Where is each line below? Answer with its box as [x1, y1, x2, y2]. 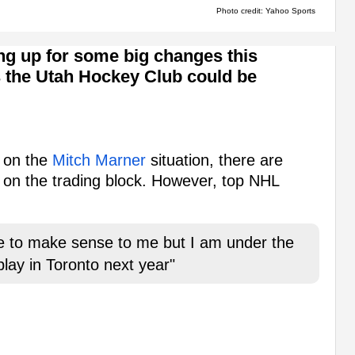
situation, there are [146, 151, 283, 170]
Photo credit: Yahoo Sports [216, 6, 315, 15]
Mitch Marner [52, 151, 146, 170]
